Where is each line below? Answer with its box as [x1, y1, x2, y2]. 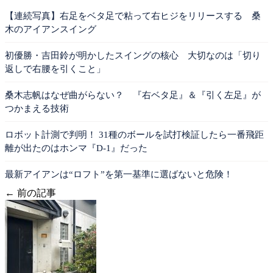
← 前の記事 [5, 187, 56, 198]
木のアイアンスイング [5, 24, 96, 34]
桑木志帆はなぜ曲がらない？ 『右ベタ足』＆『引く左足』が [5, 90, 261, 100]
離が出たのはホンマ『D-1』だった [5, 143, 147, 153]
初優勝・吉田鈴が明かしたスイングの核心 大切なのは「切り [5, 50, 261, 60]
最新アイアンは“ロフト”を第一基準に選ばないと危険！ [5, 169, 233, 179]
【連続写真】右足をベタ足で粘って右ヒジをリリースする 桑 [5, 10, 261, 21]
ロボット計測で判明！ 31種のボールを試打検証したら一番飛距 [5, 129, 264, 140]
